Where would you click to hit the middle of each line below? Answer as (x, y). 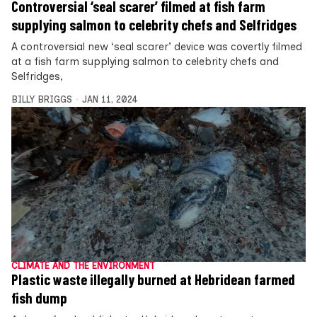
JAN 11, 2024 (110, 99)
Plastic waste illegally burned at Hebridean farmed (153, 280)
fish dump (39, 298)
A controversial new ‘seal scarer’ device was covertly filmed (157, 46)
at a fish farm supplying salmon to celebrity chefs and (145, 61)
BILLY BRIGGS (42, 99)
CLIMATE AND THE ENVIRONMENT (83, 266)
